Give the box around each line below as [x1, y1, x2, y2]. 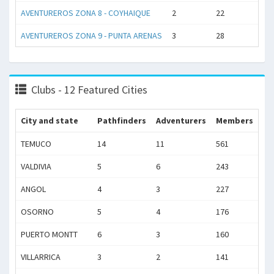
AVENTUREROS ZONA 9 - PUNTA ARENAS [21, 30, 162, 41]
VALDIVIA [21, 161, 51, 172]
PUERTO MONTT [21, 229, 78, 240]
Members [216, 115, 253, 126]
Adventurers [156, 115, 206, 126]
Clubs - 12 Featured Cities [31, 83, 147, 97]
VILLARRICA [21, 251, 61, 262]
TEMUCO [21, 138, 51, 149]
